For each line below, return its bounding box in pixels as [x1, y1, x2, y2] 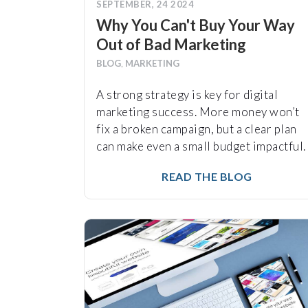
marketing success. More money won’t [96, 104, 300, 120]
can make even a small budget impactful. [96, 139, 306, 154]
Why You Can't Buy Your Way [96, 16, 295, 35]
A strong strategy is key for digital [96, 87, 278, 102]
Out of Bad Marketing [96, 35, 246, 54]
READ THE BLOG [159, 170, 252, 184]
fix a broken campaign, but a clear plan [96, 122, 297, 137]
